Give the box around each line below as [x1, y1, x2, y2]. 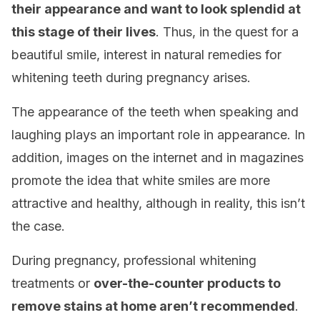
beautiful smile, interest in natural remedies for [11, 47, 281, 62]
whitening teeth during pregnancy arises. [11, 70, 251, 85]
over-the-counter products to [94, 276, 281, 291]
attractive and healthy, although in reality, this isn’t [11, 196, 305, 211]
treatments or [11, 276, 94, 291]
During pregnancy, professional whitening [11, 253, 256, 268]
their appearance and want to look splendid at [11, 1, 301, 16]
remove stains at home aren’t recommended [11, 299, 295, 314]
